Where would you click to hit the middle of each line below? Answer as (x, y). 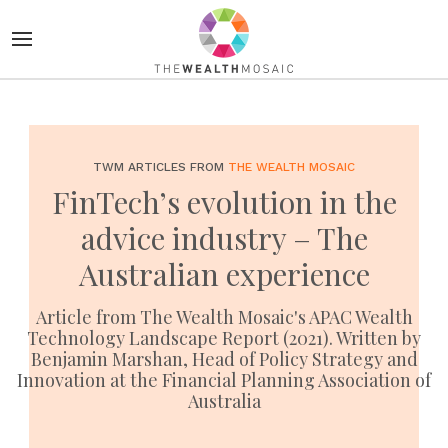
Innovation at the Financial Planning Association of (224, 380)
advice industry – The (224, 238)
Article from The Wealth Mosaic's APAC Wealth (224, 317)
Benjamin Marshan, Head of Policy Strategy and (224, 359)
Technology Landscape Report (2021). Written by (224, 338)
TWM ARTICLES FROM (160, 167)
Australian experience (224, 274)
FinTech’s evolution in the (224, 202)
